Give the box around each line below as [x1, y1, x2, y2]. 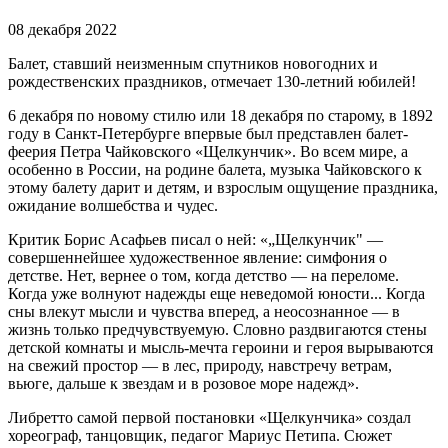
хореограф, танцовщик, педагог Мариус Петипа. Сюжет [8, 427, 392, 445]
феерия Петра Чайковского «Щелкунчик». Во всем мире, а [8, 143, 408, 161]
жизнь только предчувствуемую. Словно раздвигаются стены [8, 321, 427, 339]
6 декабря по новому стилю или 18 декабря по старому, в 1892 [8, 107, 433, 125]
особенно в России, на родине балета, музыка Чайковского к [8, 161, 422, 179]
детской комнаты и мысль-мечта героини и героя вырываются [8, 339, 433, 357]
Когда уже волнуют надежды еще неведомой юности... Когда [8, 285, 425, 303]
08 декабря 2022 [8, 21, 117, 39]
